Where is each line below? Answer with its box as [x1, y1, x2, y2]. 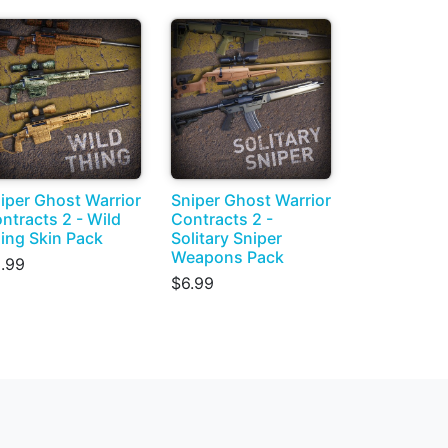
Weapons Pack [171, 247, 284, 267]
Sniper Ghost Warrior [171, 190, 331, 210]
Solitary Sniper [171, 228, 282, 248]
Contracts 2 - [171, 209, 273, 229]
